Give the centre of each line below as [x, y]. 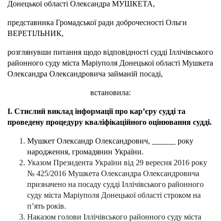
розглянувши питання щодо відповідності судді [88, 52]
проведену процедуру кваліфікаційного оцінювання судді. [110, 122]
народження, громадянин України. [85, 152]
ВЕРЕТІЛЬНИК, [36, 34]
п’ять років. [47, 206]
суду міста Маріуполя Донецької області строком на [114, 195]
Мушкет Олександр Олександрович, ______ [101, 141]
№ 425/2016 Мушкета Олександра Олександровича [113, 174]
